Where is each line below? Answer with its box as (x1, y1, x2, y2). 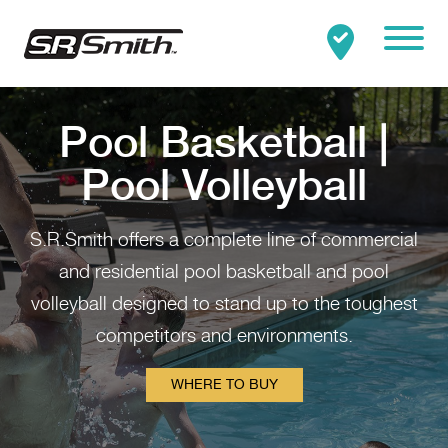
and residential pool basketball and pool (59, 264, 389, 283)
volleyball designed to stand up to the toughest (30, 296, 418, 315)
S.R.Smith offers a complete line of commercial (30, 232, 418, 251)
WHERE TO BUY (170, 378, 278, 393)
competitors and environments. (95, 328, 353, 347)
